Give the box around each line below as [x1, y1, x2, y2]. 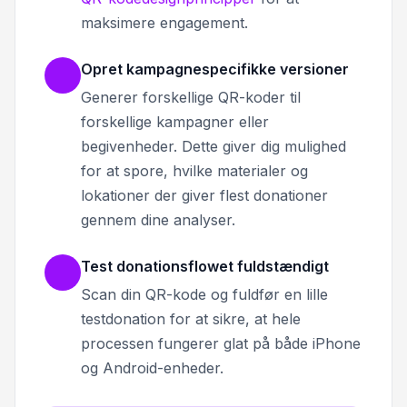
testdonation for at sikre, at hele [81, 309, 301, 328]
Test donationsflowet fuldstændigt [81, 256, 329, 275]
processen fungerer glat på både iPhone [81, 333, 361, 352]
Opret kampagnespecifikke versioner [81, 59, 349, 78]
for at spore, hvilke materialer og [81, 161, 308, 180]
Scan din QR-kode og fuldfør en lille [81, 284, 328, 303]
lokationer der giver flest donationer [81, 185, 328, 204]
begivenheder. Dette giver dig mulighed [81, 136, 346, 155]
